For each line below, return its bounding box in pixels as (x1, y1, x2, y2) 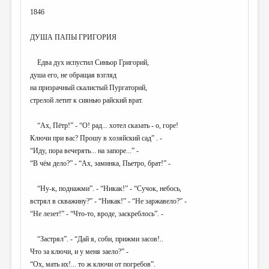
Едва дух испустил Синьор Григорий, (30, 58, 150, 67)
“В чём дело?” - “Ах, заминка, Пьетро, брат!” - (30, 159, 171, 168)
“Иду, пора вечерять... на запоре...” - (30, 147, 139, 156)
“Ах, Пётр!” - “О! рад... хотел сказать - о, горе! (30, 121, 179, 130)
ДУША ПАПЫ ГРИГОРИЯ (30, 33, 117, 42)
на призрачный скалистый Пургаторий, (30, 83, 148, 92)
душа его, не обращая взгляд (30, 71, 117, 80)
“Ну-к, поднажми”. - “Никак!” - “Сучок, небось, (30, 184, 182, 193)
